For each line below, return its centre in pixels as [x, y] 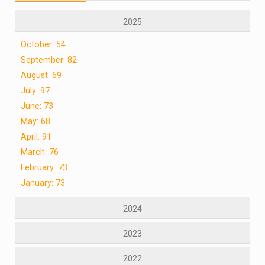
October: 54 [43, 44]
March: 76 [40, 152]
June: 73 [37, 106]
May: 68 [35, 121]
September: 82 [49, 59]
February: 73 [44, 167]
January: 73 [43, 182]
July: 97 [35, 90]
